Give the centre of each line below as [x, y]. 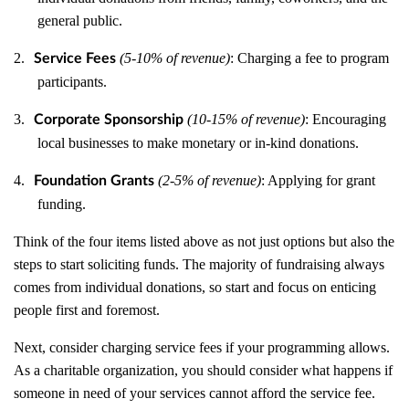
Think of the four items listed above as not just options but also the [204, 241]
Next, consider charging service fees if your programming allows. [202, 347]
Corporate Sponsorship [109, 120]
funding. [62, 204]
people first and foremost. [87, 310]
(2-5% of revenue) [210, 180]
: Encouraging [346, 119]
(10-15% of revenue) [246, 119]
